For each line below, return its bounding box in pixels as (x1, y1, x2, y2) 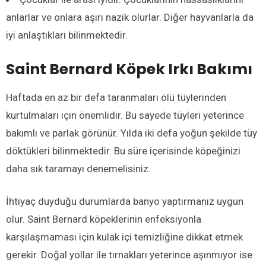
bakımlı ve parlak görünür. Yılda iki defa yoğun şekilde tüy (6, 126, 257, 139)
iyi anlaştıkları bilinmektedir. (6, 28, 128, 41)
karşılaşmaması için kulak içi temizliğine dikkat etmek (6, 230, 243, 243)
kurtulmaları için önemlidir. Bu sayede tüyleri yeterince (6, 109, 244, 121)
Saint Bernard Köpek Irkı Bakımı (6, 58, 252, 80)
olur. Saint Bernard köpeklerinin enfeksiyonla (6, 213, 201, 225)
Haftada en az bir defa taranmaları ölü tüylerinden (6, 91, 226, 103)
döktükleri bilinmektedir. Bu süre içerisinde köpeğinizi (6, 144, 240, 157)
